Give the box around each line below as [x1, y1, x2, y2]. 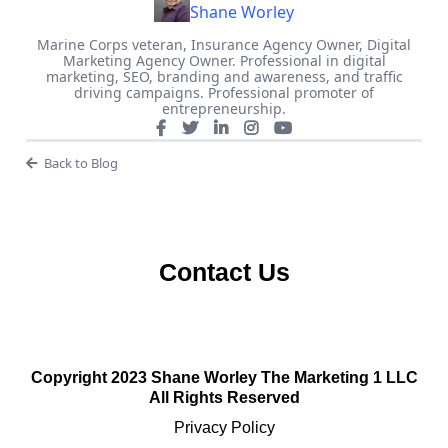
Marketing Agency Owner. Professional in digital [62, 51, 386, 71]
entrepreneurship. [162, 99, 286, 119]
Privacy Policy [173, 419, 275, 437]
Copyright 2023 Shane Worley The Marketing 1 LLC [30, 369, 418, 387]
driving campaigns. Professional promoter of [74, 83, 374, 103]
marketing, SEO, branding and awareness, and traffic [45, 67, 403, 87]
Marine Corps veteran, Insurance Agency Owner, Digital [37, 35, 411, 55]
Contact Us [158, 258, 290, 287]
